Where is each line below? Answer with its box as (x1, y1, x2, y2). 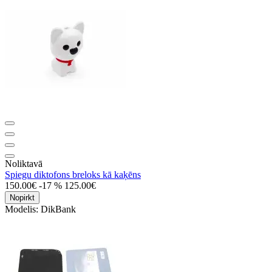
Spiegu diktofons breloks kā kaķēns (5, 169, 141, 180)
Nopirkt (10, 192, 35, 202)
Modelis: (5, 203, 41, 214)
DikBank (41, 203, 76, 214)
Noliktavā (5, 158, 42, 169)
